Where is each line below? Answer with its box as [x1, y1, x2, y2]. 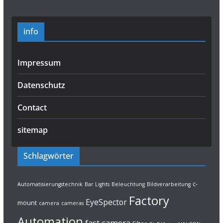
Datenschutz [17, 80, 65, 91]
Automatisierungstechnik [17, 181, 83, 188]
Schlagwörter [23, 150, 74, 161]
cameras [61, 200, 84, 207]
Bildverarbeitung [146, 181, 191, 188]
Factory [128, 193, 169, 209]
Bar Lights [84, 181, 110, 188]
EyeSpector [85, 197, 127, 208]
